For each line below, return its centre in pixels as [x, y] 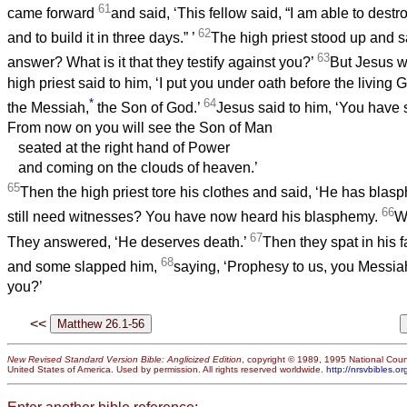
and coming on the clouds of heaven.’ [133, 168]
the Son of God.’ [149, 108]
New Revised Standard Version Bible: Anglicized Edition [124, 360]
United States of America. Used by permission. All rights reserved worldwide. [167, 370]
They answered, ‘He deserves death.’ [129, 243]
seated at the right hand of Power [119, 148]
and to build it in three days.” [98, 38]
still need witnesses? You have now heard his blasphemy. [194, 217]
